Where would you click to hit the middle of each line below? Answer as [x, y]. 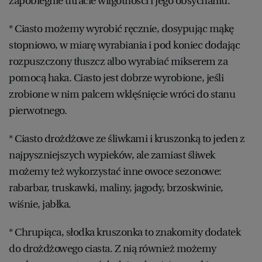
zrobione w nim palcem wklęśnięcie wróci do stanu [122, 94]
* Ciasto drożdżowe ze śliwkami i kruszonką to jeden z [127, 138]
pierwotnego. [39, 110]
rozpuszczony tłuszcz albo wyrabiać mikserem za [118, 61]
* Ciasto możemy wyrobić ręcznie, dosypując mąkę [121, 28]
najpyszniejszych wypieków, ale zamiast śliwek [112, 155]
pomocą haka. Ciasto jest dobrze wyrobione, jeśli [116, 77]
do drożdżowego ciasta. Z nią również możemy [113, 248]
